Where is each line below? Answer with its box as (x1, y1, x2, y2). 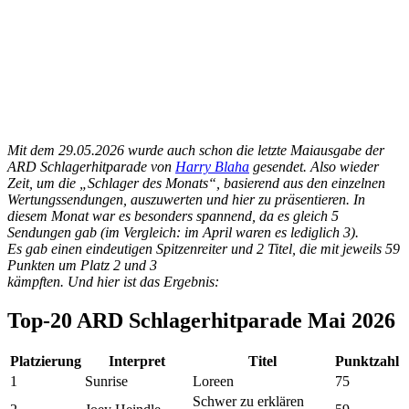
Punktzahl (335, 353, 399, 370)
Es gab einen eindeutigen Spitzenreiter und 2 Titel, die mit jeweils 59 (7, 240, 400, 257)
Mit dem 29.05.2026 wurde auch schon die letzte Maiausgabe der (7, 142, 384, 158)
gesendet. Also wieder (249, 158, 379, 174)
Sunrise (85, 373, 128, 390)
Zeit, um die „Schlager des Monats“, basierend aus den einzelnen (7, 174, 385, 191)
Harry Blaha (175, 158, 249, 174)
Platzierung (10, 353, 81, 370)
